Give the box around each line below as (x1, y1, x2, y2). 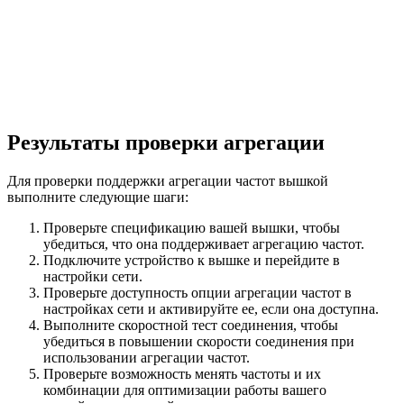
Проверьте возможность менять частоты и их (43, 366, 321, 382)
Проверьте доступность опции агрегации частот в (43, 285, 352, 301)
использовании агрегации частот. (43, 350, 250, 366)
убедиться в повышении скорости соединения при (43, 334, 354, 350)
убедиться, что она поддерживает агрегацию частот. (43, 236, 364, 252)
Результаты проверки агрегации (7, 131, 325, 155)
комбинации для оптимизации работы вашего (43, 382, 326, 399)
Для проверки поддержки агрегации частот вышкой (7, 173, 328, 189)
